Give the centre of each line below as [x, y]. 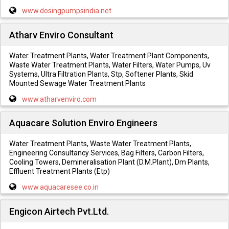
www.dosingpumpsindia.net [66, 11]
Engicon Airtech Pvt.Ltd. [59, 211]
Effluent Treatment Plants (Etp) [59, 171]
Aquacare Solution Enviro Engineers [83, 123]
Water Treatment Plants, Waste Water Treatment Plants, [100, 144]
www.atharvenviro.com [59, 99]
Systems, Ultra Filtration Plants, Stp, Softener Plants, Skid [101, 74]
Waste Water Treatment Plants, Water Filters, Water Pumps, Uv [110, 65]
